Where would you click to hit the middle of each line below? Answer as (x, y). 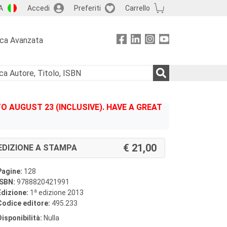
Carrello (137, 8)
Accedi (38, 8)
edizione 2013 (60, 193)
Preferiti (87, 8)
